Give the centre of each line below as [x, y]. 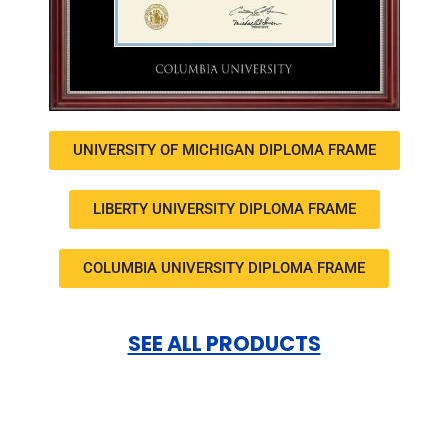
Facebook [116, 425]
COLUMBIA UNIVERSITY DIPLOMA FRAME [224, 267]
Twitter [244, 425]
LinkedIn [364, 425]
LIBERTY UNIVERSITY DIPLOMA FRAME [224, 208]
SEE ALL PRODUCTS [224, 343]
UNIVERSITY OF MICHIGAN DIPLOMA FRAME [224, 149]
